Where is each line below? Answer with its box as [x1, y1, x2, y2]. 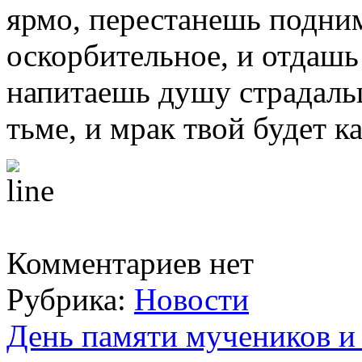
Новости [134, 282, 249, 318]
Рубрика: [6, 282, 134, 318]
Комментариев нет [6, 246, 254, 281]
